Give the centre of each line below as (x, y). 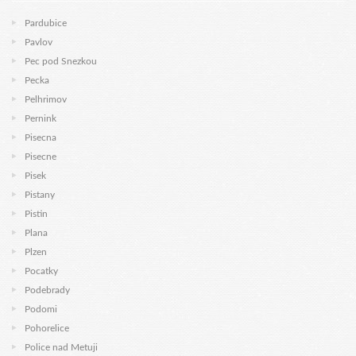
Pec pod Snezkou (61, 61)
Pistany (40, 195)
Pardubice (46, 23)
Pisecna (41, 137)
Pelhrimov (46, 99)
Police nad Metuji (61, 347)
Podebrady (47, 290)
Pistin (36, 214)
